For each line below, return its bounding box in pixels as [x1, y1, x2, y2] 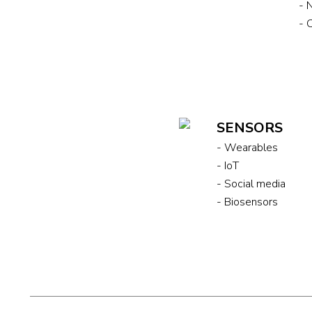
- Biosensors [217, 194, 279, 210]
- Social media [217, 175, 286, 192]
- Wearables [217, 139, 279, 155]
